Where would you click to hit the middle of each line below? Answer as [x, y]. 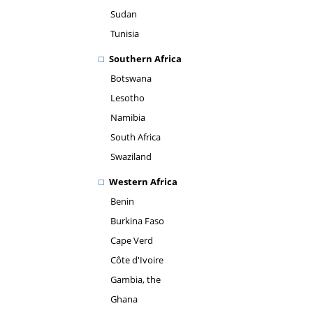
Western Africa [143, 182]
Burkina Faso [137, 221]
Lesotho [128, 98]
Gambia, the [136, 279]
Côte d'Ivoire [137, 260]
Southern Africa [145, 59]
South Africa [136, 137]
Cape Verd [132, 240]
